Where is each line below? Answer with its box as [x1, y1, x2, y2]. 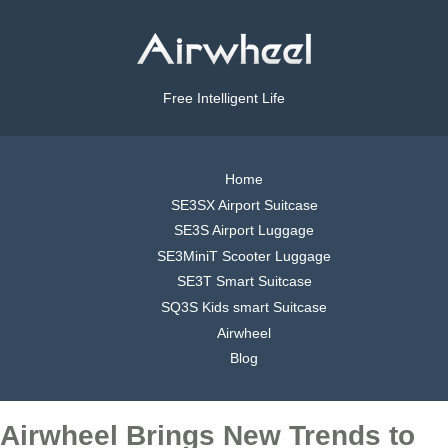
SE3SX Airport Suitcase [170, 196, 318, 213]
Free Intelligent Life [163, 90, 285, 107]
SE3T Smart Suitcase [176, 273, 312, 290]
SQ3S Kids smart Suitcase [161, 298, 327, 315]
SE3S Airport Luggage [174, 222, 314, 239]
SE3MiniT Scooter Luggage [157, 247, 331, 264]
